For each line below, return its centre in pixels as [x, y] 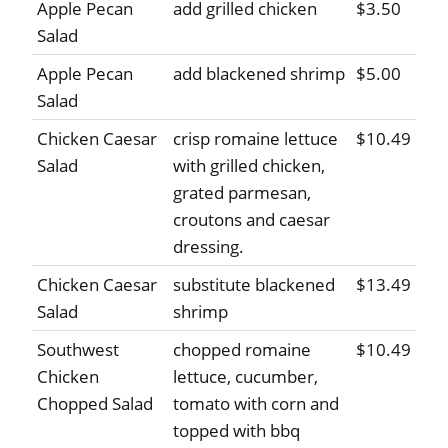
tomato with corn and [256, 404]
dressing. [208, 247]
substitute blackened [254, 285]
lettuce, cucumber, [245, 377]
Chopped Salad [95, 404]
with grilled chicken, [249, 166]
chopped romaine [242, 350]
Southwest [78, 350]
